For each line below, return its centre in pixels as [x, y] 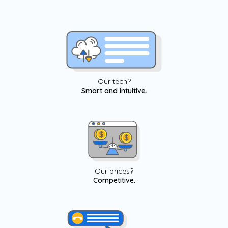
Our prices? [114, 171]
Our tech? [114, 81]
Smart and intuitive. [114, 91]
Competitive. [114, 180]
